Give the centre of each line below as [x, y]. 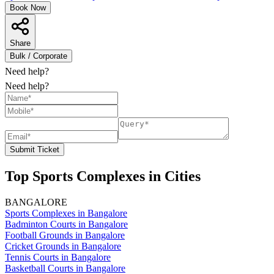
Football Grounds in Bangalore [65, 235]
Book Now [28, 7]
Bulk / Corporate [39, 56]
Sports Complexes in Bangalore [66, 213]
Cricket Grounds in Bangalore [63, 246]
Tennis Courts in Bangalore [58, 257]
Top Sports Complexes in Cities [103, 176]
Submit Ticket [35, 149]
